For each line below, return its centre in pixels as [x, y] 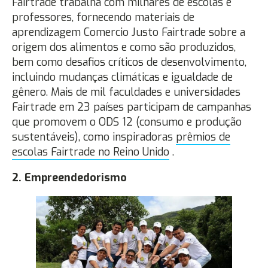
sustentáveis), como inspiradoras [94, 137]
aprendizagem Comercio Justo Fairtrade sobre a [129, 32]
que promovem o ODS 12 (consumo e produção [127, 122]
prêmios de [203, 137]
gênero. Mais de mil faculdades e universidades [126, 92]
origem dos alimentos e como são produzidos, [124, 47]
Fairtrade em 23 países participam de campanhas [132, 107]
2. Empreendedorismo [69, 177]
